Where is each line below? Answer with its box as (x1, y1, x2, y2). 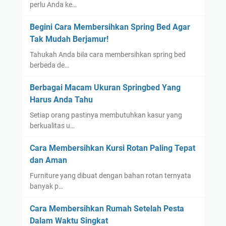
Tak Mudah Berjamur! (29, 34, 108, 44)
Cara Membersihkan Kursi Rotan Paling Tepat (29, 143, 195, 153)
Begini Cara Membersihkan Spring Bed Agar (29, 22, 190, 32)
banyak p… (29, 182, 63, 190)
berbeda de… (29, 61, 69, 69)
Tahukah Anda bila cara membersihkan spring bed (29, 50, 186, 59)
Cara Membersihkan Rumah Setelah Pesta (29, 203, 184, 213)
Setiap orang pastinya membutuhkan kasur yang (29, 110, 182, 119)
